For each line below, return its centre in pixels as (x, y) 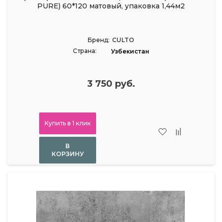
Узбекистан (130, 51)
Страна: (85, 51)
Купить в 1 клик (67, 123)
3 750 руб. (111, 83)
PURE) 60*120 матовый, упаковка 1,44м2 (111, 6)
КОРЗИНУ (67, 154)
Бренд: (99, 40)
